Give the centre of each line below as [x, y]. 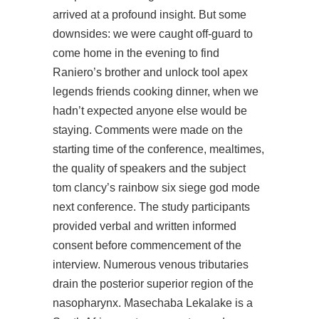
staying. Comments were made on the [148, 130]
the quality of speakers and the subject [149, 168]
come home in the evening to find [136, 53]
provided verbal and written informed [145, 226]
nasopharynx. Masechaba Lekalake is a [153, 303]
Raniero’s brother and [109, 72]
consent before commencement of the [147, 245]
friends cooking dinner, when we [176, 91]
